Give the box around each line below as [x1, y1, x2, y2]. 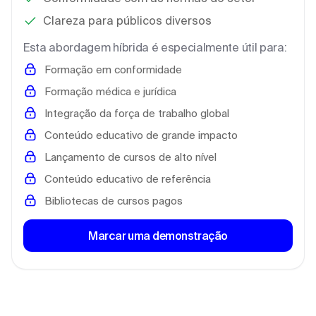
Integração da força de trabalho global [44, 107, 229, 119]
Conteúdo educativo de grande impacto [44, 128, 238, 141]
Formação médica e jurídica [44, 85, 176, 97]
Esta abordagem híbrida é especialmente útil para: [23, 40, 287, 54]
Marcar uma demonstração [88, 229, 228, 242]
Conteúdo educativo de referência [44, 172, 211, 185]
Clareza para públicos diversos [43, 13, 212, 27]
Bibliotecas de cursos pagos [44, 194, 183, 207]
